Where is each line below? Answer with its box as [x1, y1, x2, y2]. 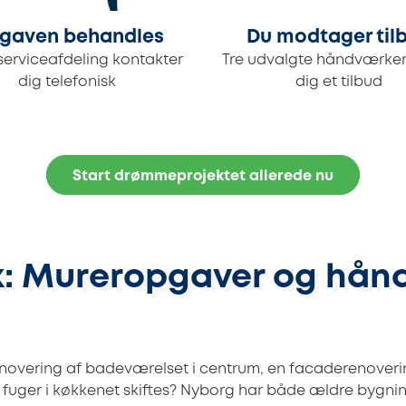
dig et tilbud [295, 75, 382, 90]
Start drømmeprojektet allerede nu [72, 169, 333, 184]
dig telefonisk [18, 75, 116, 90]
